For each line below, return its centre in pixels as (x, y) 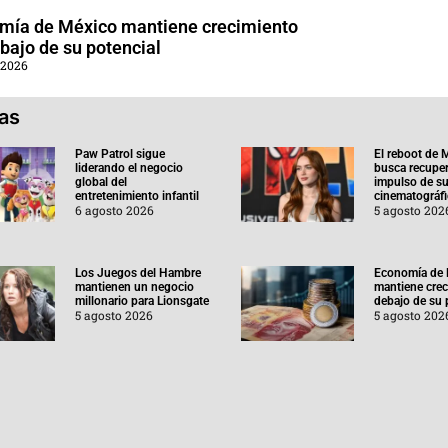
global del (100, 181)
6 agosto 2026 (114, 209)
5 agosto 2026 (113, 314)
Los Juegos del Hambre (137, 272)
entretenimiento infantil (136, 195)
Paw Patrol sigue (119, 153)
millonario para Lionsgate (141, 300)
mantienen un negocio (134, 286)
